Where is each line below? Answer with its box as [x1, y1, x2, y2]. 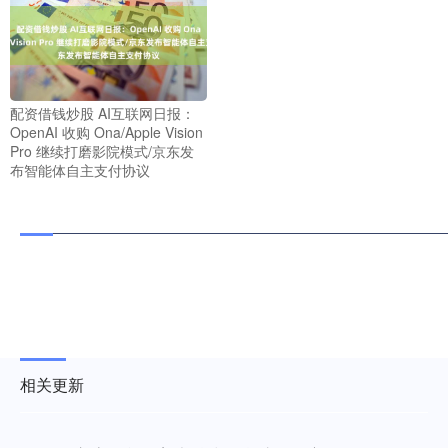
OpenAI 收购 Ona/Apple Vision [10, 121, 203, 142]
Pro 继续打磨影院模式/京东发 [10, 140, 194, 161]
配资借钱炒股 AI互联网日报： [10, 102, 195, 123]
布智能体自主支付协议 [10, 159, 150, 180]
